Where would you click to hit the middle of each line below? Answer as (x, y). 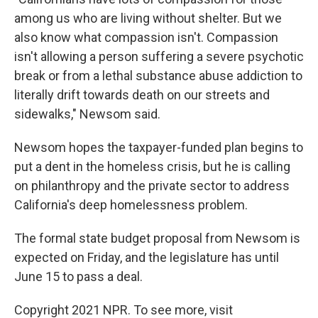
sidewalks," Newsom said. (87, 114)
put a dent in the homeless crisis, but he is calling (152, 167)
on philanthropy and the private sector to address (152, 186)
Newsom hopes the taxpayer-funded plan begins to (159, 148)
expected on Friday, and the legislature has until (147, 258)
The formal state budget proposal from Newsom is (157, 238)
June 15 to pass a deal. (78, 277)
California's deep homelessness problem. (131, 205)
